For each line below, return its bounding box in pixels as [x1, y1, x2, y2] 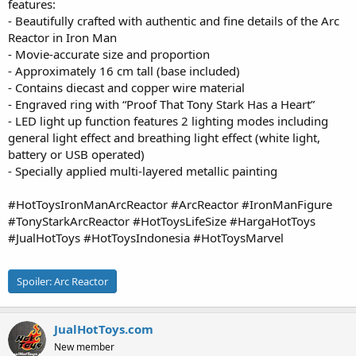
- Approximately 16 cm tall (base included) [8, 63, 240, 79]
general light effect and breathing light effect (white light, [8, 130, 320, 145]
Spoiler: [17, 273, 54, 288]
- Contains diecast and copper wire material [8, 79, 245, 95]
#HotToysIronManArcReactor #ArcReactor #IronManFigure [8, 196, 332, 212]
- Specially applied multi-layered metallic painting [8, 163, 277, 179]
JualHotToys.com [54, 321, 153, 337]
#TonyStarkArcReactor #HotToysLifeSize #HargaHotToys [8, 213, 315, 229]
